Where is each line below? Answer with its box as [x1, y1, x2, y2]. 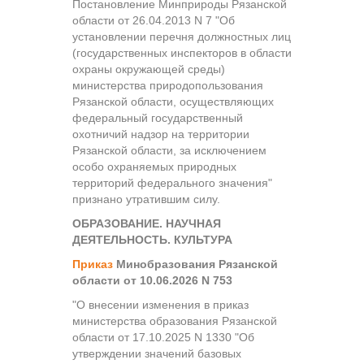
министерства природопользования [72, 78, 263, 92]
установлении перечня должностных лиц [72, 29, 291, 43]
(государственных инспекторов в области [72, 45, 292, 59]
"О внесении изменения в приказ [72, 297, 249, 311]
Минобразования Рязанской [113, 257, 278, 271]
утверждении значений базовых [72, 346, 241, 360]
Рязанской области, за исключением [72, 143, 266, 157]
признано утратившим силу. [72, 192, 220, 206]
